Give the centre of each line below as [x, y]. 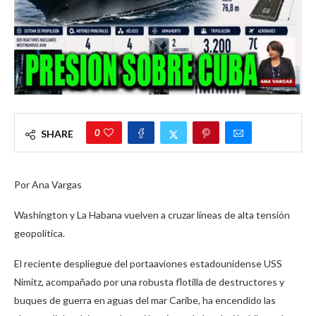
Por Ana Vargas [48, 184]
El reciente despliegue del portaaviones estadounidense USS [148, 263]
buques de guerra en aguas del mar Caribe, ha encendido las [145, 300]
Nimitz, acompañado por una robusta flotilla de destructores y [149, 281]
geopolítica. [39, 233]
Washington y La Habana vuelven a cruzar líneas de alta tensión [152, 214]
